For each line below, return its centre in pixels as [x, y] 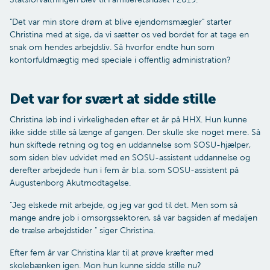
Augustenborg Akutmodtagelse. [70, 183]
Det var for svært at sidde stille [113, 98]
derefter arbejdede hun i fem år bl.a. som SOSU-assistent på [124, 170]
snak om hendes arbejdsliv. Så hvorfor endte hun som [112, 47]
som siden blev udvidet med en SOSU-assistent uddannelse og [130, 157]
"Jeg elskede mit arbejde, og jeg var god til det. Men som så [124, 205]
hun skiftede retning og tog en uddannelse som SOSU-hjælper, [130, 145]
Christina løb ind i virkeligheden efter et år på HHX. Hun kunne [128, 119]
